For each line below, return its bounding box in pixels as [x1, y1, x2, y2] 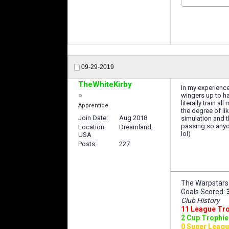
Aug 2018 [119, 113, 147, 122]
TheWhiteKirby [78, 79, 132, 89]
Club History [181, 196, 220, 204]
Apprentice [78, 102, 108, 109]
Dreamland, [119, 123, 153, 131]
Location [78, 123, 104, 131]
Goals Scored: [181, 187, 226, 196]
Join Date [78, 113, 106, 122]
